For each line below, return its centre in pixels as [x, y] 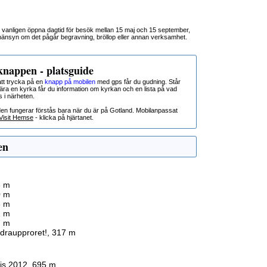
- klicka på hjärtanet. [63, 117]
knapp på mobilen [70, 82]
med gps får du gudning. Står [138, 82]
